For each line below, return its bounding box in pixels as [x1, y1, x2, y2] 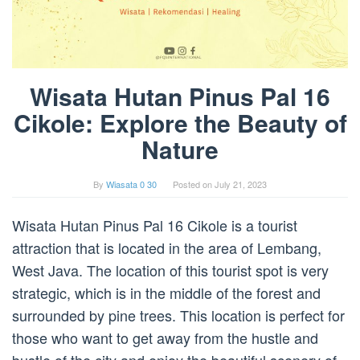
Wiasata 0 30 [106, 178, 157, 191]
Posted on [173, 178, 215, 191]
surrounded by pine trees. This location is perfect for [12, 305, 345, 326]
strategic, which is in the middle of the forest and [12, 282, 321, 304]
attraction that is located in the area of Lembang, [12, 237, 321, 259]
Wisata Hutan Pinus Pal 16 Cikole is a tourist [12, 215, 297, 236]
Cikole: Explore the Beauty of [13, 105, 347, 141]
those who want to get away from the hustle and [12, 327, 318, 349]
